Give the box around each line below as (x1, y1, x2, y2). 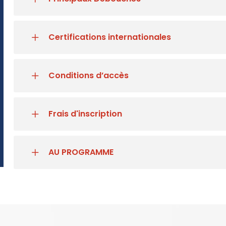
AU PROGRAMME (48, 146, 114, 158)
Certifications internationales (48, 31, 171, 43)
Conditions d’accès (48, 70, 129, 81)
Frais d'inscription (48, 108, 122, 120)
